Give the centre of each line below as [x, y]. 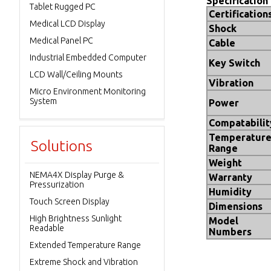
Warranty [230, 177]
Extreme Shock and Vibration [84, 262]
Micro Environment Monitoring [88, 91]
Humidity [230, 192]
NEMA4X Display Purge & [77, 175]
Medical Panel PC [61, 41]
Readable [47, 228]
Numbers [230, 232]
